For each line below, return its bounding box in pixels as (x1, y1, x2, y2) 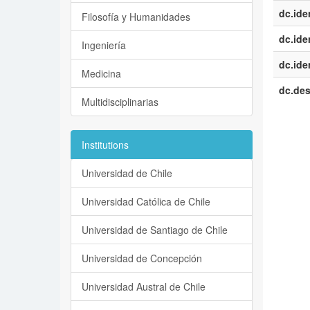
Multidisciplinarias (82, 95, 158, 109)
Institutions (82, 138, 129, 152)
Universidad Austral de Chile (82, 280, 206, 293)
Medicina (82, 66, 121, 80)
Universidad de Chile (82, 166, 172, 180)
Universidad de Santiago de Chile (82, 223, 228, 237)
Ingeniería (82, 38, 126, 52)
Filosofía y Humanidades (82, 10, 190, 24)
